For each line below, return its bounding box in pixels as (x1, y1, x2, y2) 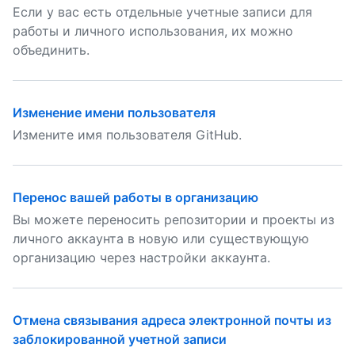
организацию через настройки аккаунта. (13, 250, 270, 265)
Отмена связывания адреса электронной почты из (13, 312, 331, 328)
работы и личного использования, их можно (13, 23, 293, 39)
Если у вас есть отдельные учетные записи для (13, 4, 312, 20)
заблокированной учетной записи (13, 331, 227, 347)
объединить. (13, 42, 90, 58)
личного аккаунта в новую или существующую (13, 231, 309, 246)
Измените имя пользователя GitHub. (13, 127, 242, 143)
